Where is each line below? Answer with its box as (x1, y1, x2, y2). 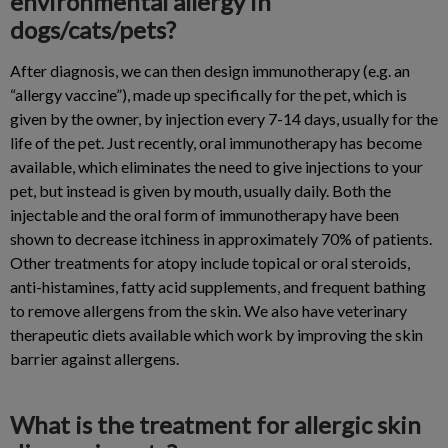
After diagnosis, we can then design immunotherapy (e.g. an (10, 61, 410, 80)
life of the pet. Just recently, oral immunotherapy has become (10, 133, 422, 152)
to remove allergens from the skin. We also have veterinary (10, 301, 407, 320)
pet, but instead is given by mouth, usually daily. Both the (10, 181, 391, 200)
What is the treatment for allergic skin (10, 410, 421, 439)
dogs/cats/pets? (10, 15, 176, 44)
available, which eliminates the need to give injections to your (10, 157, 423, 176)
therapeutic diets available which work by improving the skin (10, 325, 423, 344)
